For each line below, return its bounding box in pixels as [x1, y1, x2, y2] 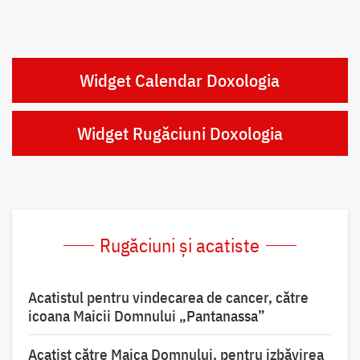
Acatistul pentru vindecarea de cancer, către [27, 288, 309, 308]
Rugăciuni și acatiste [100, 232, 260, 259]
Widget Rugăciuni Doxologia [76, 121, 283, 145]
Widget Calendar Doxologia [80, 68, 280, 92]
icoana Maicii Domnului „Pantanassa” [27, 306, 265, 326]
